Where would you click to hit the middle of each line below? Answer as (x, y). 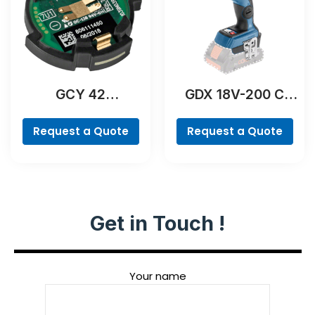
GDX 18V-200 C (234, 95)
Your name (157, 276)
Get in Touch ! (157, 223)
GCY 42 (81, 95)
